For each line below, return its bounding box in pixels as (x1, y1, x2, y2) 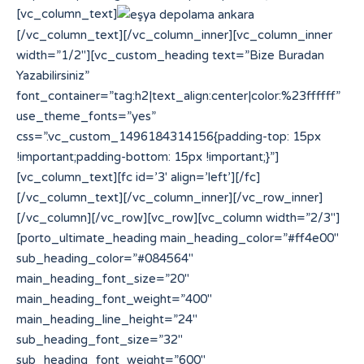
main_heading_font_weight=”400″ (16, 291, 212, 306)
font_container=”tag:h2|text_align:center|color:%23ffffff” (16, 88, 340, 103)
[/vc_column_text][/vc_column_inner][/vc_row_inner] (16, 189, 323, 205)
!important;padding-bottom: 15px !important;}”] (16, 149, 279, 164)
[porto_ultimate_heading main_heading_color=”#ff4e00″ (16, 230, 339, 245)
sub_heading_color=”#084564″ (16, 250, 193, 266)
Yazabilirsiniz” (16, 67, 89, 83)
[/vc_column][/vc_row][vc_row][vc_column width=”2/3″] (16, 210, 340, 225)
